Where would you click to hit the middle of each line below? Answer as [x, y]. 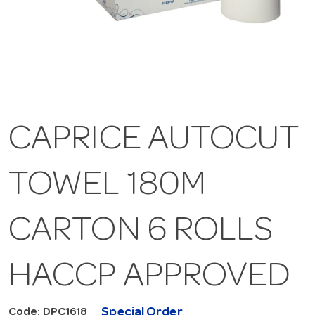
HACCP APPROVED [150, 278]
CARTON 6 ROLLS [141, 232]
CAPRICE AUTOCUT [154, 141]
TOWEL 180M [108, 187]
